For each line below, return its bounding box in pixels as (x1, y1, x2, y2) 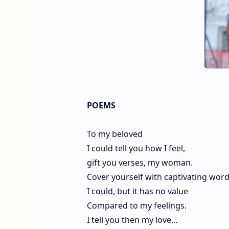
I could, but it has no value (86, 185, 188, 197)
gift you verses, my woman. (86, 156, 193, 168)
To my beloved (86, 128, 143, 140)
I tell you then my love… (86, 214, 178, 225)
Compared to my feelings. (86, 199, 187, 211)
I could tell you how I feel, (86, 142, 185, 154)
